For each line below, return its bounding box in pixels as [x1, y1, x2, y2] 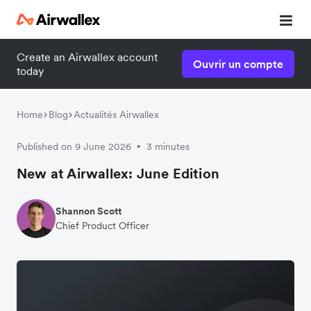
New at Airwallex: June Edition [17, 165, 219, 183]
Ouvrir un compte [193, 57, 283, 71]
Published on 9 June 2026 [17, 140, 131, 153]
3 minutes [146, 140, 190, 153]
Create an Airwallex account [17, 50, 158, 64]
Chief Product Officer [56, 219, 149, 232]
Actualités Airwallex [74, 108, 159, 121]
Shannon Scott [56, 205, 121, 217]
